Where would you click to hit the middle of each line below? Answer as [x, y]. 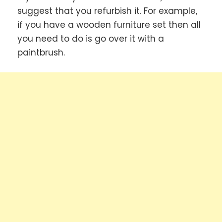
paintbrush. [41, 53]
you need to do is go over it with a [91, 39]
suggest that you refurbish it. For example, [107, 11]
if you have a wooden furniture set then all [109, 25]
